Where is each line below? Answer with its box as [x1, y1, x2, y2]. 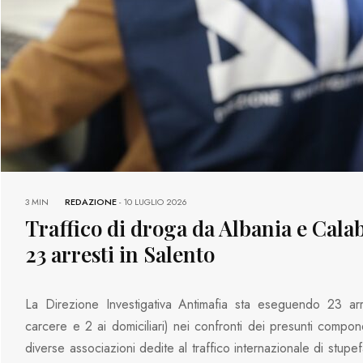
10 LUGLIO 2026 [123, 194, 188, 208]
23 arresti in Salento [25, 239, 216, 268]
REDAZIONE [65, 194, 117, 208]
